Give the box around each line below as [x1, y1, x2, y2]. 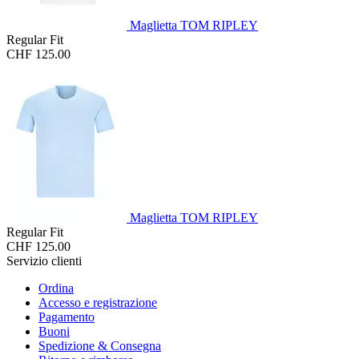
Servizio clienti [6, 253, 82, 268]
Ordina [38, 280, 74, 295]
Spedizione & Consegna [38, 338, 161, 353]
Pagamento [38, 309, 95, 324]
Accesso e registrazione [38, 295, 157, 309]
